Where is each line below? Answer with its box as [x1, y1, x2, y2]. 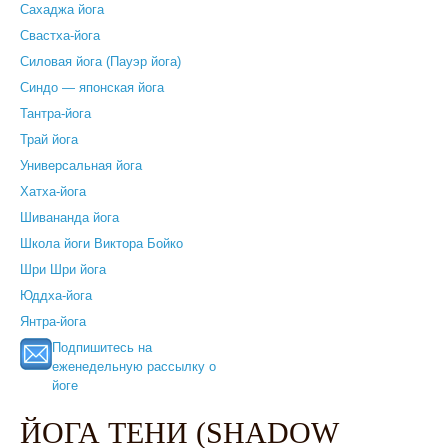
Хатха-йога [20, 184, 86, 199]
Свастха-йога [20, 28, 100, 43]
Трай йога [20, 132, 78, 147]
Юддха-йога [20, 288, 92, 303]
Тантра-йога [20, 106, 91, 121]
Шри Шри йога [20, 262, 106, 277]
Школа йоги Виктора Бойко [20, 236, 183, 251]
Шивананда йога [20, 210, 119, 225]
